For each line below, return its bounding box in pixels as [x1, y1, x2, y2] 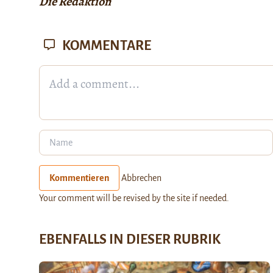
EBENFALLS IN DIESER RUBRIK [39, 232, 221, 247]
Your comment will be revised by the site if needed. [39, 193, 229, 204]
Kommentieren [49, 173, 109, 183]
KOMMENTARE [60, 38, 151, 54]
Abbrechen [121, 173, 161, 183]
